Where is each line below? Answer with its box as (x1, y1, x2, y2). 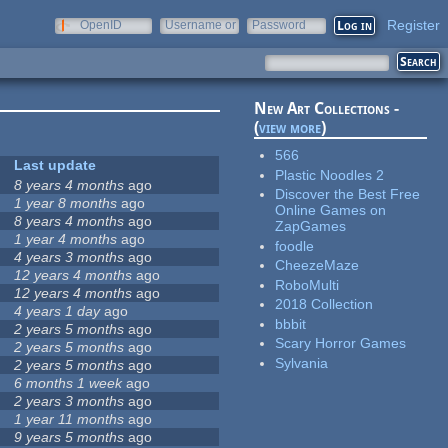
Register (387, 17, 440, 33)
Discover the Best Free (275, 186, 421, 203)
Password (252, 18, 306, 32)
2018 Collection (275, 296, 374, 313)
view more (259, 118, 322, 138)
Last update (14, 157, 97, 174)
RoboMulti (275, 276, 340, 293)
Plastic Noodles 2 (275, 166, 385, 183)
